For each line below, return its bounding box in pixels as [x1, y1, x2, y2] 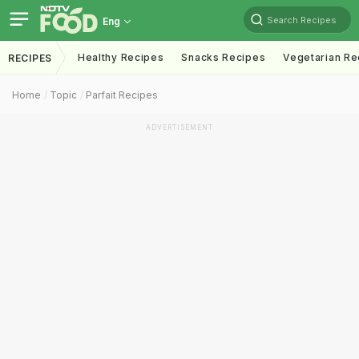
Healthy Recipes [77, 51, 164, 63]
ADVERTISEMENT [146, 123, 213, 131]
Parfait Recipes [86, 89, 158, 101]
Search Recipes [267, 14, 337, 26]
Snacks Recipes [181, 51, 266, 63]
